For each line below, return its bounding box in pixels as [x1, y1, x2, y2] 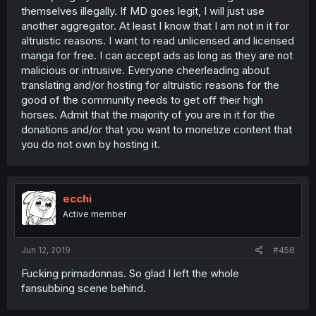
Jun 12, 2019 [21, 245, 71, 255]
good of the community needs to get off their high [21, 92, 263, 107]
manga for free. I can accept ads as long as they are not [21, 48, 293, 62]
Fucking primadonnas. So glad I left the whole [21, 267, 239, 280]
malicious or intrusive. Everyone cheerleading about [21, 63, 269, 77]
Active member [63, 208, 126, 219]
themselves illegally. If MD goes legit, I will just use [21, 4, 265, 18]
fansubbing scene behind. [21, 281, 146, 295]
